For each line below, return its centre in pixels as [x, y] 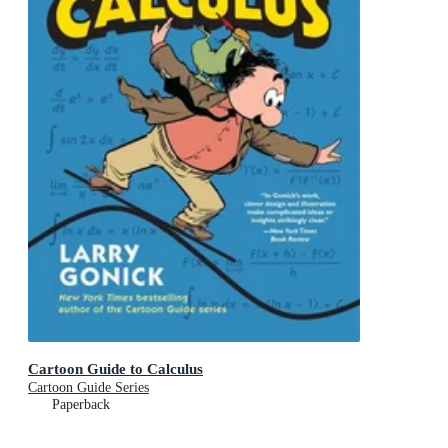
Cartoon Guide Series [88, 387]
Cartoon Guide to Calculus [115, 368]
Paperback [81, 404]
